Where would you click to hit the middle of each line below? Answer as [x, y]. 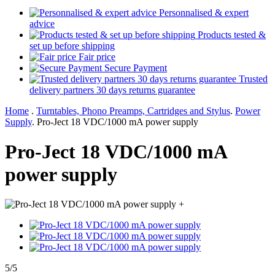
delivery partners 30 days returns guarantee [112, 90]
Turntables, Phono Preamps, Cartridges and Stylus [133, 110]
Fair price [97, 56]
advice [42, 23]
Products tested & [232, 34]
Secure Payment [136, 68]
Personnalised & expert [204, 12]
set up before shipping [72, 45]
